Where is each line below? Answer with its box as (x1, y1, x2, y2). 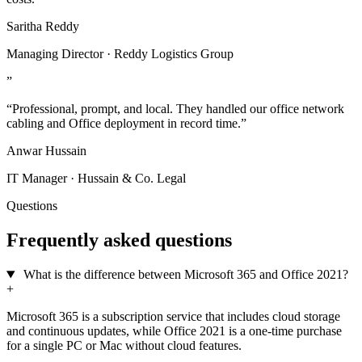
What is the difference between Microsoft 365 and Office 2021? (23, 267, 348, 282)
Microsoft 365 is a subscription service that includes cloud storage (6, 309, 340, 324)
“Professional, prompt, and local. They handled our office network (6, 102, 344, 116)
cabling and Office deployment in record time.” (6, 116, 246, 131)
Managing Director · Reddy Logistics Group (6, 47, 234, 61)
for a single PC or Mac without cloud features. (6, 339, 242, 353)
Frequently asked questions (6, 229, 232, 251)
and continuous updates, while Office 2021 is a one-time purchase (6, 324, 342, 339)
